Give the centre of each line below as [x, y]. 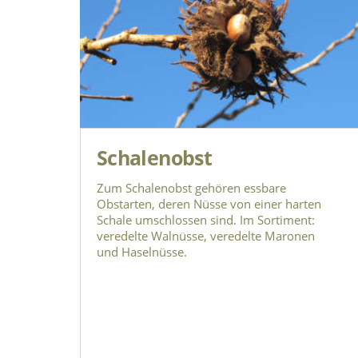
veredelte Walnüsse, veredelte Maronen [206, 235]
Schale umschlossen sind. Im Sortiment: [206, 219]
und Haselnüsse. [142, 251]
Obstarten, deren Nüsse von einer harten [209, 203]
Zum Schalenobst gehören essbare [191, 187]
